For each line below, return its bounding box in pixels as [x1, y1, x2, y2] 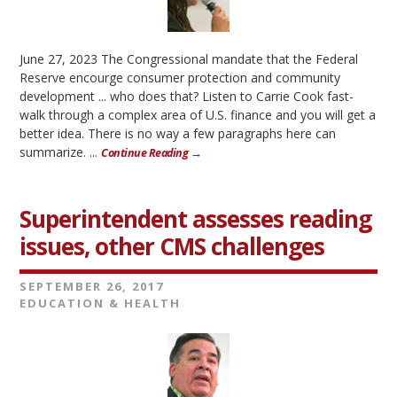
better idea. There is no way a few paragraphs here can [19, 125, 337, 142]
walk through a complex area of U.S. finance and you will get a [19, 106, 377, 123]
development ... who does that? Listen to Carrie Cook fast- [19, 88, 354, 105]
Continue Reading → [101, 145, 202, 160]
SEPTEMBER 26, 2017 [19, 278, 165, 294]
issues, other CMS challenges [19, 230, 325, 262]
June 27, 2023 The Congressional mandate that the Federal [19, 51, 359, 67]
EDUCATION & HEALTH [19, 295, 182, 311]
